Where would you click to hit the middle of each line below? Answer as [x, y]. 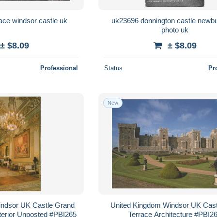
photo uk [175, 30]
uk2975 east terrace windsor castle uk [64, 20]
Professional [59, 68]
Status [114, 68]
